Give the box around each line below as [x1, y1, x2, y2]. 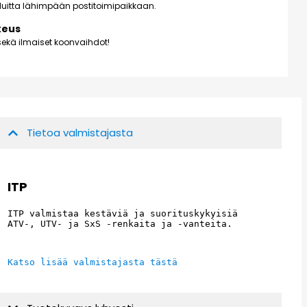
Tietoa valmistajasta [27, 125, 134, 140]
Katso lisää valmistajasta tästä [8, 257, 178, 268]
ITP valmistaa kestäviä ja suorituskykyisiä [8, 208, 238, 219]
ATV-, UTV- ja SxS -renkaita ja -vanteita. [8, 219, 233, 230]
